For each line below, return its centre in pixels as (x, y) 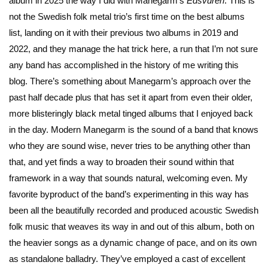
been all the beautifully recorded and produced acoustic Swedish (134, 211)
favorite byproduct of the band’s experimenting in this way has (129, 194)
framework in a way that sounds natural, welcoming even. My (128, 178)
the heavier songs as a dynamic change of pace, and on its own (133, 243)
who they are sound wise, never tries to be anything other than (130, 146)
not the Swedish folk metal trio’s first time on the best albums (127, 17)
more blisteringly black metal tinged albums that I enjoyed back (131, 114)
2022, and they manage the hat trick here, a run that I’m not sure (133, 49)
